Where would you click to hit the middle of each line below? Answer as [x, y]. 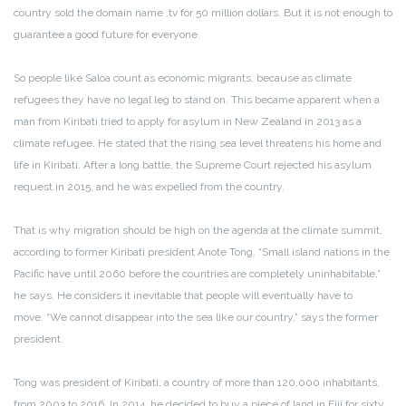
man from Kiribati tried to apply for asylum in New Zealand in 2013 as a [188, 121]
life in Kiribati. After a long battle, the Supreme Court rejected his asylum [193, 165]
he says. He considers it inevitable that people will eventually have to [183, 295]
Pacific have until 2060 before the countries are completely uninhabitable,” [197, 274]
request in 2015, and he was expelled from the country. [149, 187]
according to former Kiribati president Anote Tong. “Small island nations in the [202, 252]
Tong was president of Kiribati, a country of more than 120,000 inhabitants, [197, 382]
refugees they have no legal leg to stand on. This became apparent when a [197, 100]
